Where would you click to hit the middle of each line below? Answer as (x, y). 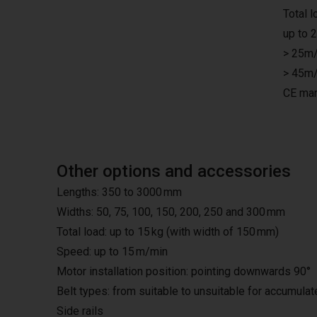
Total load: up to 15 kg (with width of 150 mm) (168, 232)
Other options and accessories (174, 171)
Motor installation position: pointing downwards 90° (184, 271)
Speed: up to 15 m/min (112, 252)
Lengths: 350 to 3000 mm (119, 192)
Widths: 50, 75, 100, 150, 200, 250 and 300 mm (171, 212)
